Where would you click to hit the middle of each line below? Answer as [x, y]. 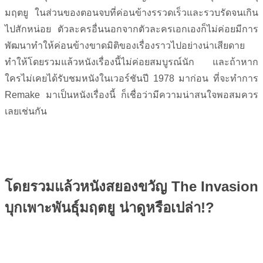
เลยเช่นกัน [26, 111]
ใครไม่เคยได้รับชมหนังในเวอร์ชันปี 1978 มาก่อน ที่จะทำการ [131, 78]
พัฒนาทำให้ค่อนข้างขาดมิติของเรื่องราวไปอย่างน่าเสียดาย [125, 45]
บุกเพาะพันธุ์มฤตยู [60, 208]
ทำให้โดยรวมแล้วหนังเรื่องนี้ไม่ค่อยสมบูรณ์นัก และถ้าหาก [131, 62]
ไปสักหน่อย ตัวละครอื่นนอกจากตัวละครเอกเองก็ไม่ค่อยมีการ [131, 29]
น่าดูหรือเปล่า [158, 208]
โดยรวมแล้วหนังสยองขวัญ [88, 186]
